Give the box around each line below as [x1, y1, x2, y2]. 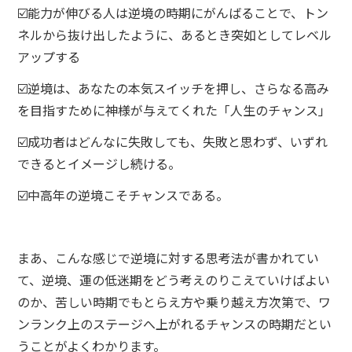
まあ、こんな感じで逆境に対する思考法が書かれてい [17, 248, 320, 267]
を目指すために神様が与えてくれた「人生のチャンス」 [17, 101, 332, 119]
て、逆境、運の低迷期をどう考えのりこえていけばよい [17, 270, 331, 289]
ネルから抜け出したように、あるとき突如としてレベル [17, 25, 332, 44]
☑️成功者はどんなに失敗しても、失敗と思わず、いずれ [17, 132, 328, 151]
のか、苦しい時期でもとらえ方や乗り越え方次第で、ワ [17, 292, 332, 311]
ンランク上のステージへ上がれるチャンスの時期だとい [17, 314, 332, 333]
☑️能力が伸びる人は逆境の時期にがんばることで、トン [17, 3, 329, 22]
